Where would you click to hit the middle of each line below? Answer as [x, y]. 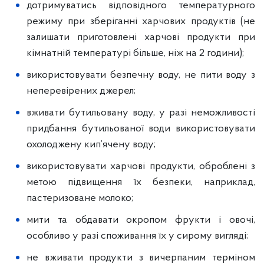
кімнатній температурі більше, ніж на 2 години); [135, 53]
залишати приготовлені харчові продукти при [141, 37]
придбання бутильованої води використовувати [141, 128]
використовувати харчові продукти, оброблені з [141, 166]
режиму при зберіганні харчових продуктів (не [141, 21]
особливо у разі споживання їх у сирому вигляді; [137, 236]
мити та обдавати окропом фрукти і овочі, [141, 220]
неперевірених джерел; [81, 91]
